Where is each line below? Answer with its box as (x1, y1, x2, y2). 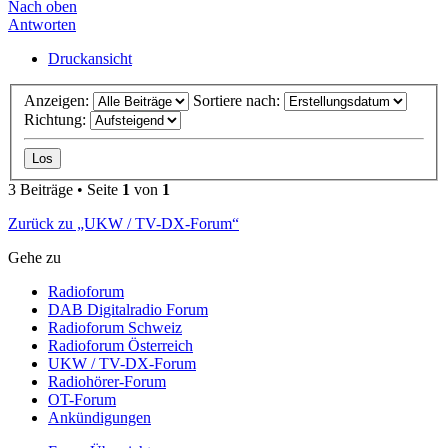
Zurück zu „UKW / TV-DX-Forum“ (8, 214, 239, 232)
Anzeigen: (24, 91, 93, 109)
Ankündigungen (48, 408, 151, 426)
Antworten (8, 16, 76, 34)
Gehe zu (8, 248, 61, 266)
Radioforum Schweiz (48, 318, 182, 336)
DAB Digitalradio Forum (48, 300, 208, 318)
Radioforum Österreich (48, 336, 193, 354)
